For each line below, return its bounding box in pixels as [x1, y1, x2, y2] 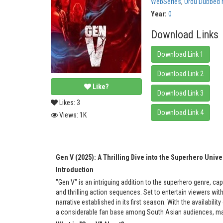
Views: [58, 111, 80, 119]
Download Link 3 [157, 89, 204, 98]
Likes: [58, 99, 75, 107]
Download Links [151, 28, 219, 41]
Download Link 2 [157, 70, 204, 78]
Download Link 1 [157, 50, 204, 59]
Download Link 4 [157, 109, 204, 117]
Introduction [56, 166, 94, 174]
